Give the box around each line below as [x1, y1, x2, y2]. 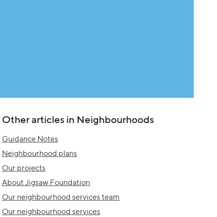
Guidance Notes [2, 134, 58, 144]
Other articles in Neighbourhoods [2, 113, 154, 126]
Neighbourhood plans [2, 149, 77, 158]
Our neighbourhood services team [2, 192, 120, 202]
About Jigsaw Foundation [2, 178, 90, 187]
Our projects [2, 163, 46, 173]
